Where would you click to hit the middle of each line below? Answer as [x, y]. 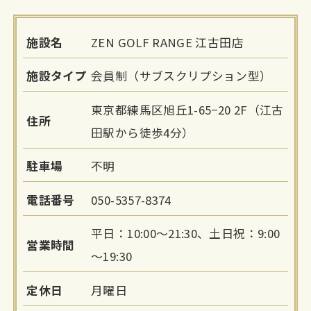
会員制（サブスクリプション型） [182, 76]
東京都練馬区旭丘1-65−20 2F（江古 [187, 109]
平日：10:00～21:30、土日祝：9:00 [186, 234]
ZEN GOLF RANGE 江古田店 [167, 42]
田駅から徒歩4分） [143, 132]
